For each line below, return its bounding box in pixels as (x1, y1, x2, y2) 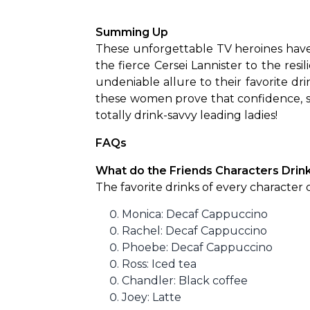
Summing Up (95, 26, 168, 39)
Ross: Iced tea (122, 257, 197, 271)
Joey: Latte (122, 291, 181, 304)
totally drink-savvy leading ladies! (95, 109, 277, 122)
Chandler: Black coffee (122, 274, 248, 287)
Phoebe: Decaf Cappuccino (122, 241, 273, 254)
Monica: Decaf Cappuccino (122, 208, 268, 221)
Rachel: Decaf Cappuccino (122, 224, 267, 237)
